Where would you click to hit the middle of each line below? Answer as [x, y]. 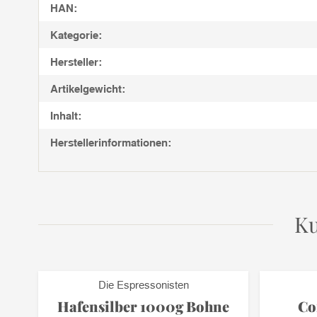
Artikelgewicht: [88, 88]
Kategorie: [76, 35]
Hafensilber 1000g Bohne [143, 306]
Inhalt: [66, 115]
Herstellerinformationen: [111, 142]
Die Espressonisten [143, 284]
